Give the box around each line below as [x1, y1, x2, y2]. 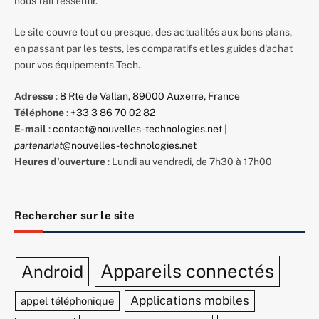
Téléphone [14, 107, 64, 119]
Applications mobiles [130, 293, 249, 308]
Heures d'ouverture [14, 156, 105, 168]
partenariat [14, 140, 63, 152]
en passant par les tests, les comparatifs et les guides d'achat [14, 43, 293, 55]
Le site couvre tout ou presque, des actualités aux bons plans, [14, 26, 292, 38]
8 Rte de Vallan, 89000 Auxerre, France [60, 90, 240, 103]
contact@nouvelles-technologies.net [53, 123, 222, 135]
